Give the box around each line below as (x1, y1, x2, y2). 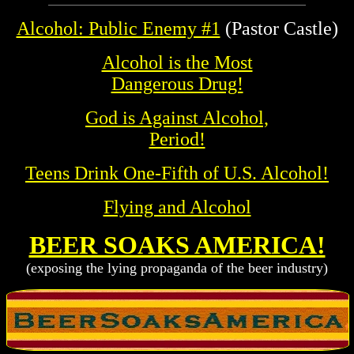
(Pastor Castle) (220, 18, 338, 40)
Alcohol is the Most (101, 52, 253, 73)
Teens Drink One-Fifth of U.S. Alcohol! (25, 163, 329, 184)
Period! (149, 129, 205, 150)
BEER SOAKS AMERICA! (28, 231, 326, 260)
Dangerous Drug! (111, 73, 243, 95)
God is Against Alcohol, (85, 107, 269, 129)
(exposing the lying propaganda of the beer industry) (26, 260, 328, 277)
